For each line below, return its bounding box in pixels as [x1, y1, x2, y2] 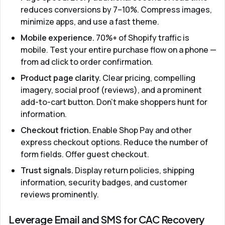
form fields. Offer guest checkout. [21, 149, 149, 160]
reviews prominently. [21, 189, 99, 200]
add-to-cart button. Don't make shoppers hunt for [21, 96, 207, 107]
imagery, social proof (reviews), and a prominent [21, 84, 202, 95]
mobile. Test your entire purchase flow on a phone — [21, 44, 216, 55]
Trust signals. [21, 165, 73, 176]
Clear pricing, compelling [101, 72, 195, 83]
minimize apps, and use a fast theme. [21, 16, 159, 27]
